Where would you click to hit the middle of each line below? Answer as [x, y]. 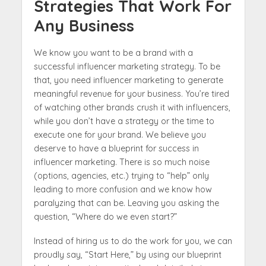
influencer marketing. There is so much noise [121, 162]
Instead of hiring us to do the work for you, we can [133, 241]
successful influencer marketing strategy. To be [127, 66]
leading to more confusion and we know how [123, 189]
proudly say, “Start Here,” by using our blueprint [127, 254]
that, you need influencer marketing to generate [128, 80]
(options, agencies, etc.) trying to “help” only [121, 175]
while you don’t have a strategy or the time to [124, 121]
